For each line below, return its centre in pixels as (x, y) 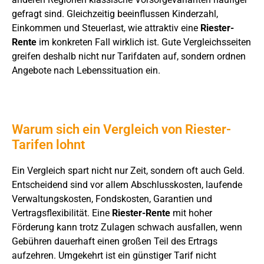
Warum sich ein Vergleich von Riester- (121, 129)
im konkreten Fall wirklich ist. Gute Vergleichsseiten (144, 42)
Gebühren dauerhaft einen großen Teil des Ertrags (115, 242)
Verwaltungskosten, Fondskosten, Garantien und (112, 199)
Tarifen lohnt (48, 145)
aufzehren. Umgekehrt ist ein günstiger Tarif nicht (114, 256)
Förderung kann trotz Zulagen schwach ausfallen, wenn (127, 227)
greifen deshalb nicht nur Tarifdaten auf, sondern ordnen (129, 57)
